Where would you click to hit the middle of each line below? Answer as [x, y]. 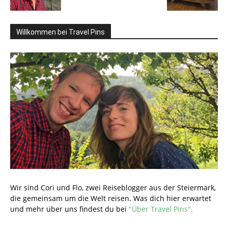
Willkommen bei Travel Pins [61, 32]
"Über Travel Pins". [161, 209]
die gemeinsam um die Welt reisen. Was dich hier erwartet [111, 198]
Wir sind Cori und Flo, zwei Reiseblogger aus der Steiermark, [113, 188]
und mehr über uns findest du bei [69, 209]
